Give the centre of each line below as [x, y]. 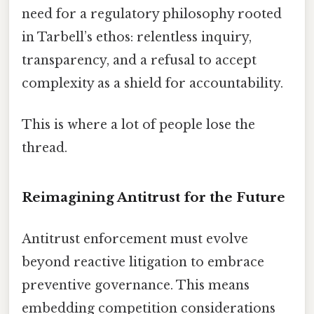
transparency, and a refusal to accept [139, 60]
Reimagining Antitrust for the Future [153, 197]
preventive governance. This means [136, 286]
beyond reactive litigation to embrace [143, 262]
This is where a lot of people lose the [138, 125]
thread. [45, 148]
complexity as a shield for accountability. [152, 83]
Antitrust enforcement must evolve [135, 239]
